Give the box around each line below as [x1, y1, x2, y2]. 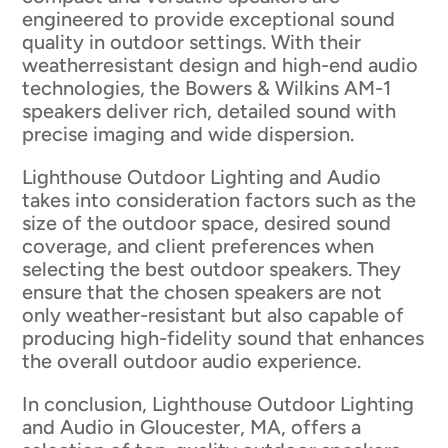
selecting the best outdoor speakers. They [22, 257, 402, 282]
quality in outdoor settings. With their [22, 30, 362, 55]
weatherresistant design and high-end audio [22, 53, 419, 78]
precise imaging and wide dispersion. [22, 122, 355, 147]
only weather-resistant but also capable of [22, 303, 405, 328]
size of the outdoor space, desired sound [22, 211, 392, 236]
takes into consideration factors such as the [22, 188, 417, 213]
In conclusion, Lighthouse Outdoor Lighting [22, 392, 415, 417]
